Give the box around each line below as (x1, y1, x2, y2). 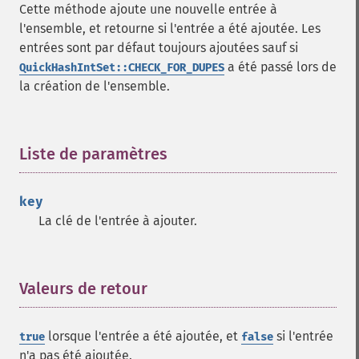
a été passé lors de (224, 59, 337, 75)
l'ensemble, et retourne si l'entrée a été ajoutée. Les (19, 21, 321, 36)
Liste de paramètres (19, 144, 167, 163)
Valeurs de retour (19, 279, 147, 298)
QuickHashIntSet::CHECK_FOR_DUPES (19, 61, 224, 75)
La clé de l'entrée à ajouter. (38, 213, 197, 228)
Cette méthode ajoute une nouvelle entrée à (19, 2, 277, 17)
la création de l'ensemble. (19, 79, 170, 94)
